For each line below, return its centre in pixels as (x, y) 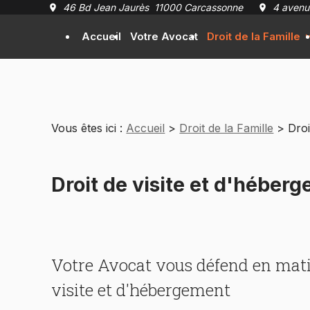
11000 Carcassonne (197, 7)
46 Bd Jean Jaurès (106, 7)
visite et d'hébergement (141, 290)
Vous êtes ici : (87, 128)
